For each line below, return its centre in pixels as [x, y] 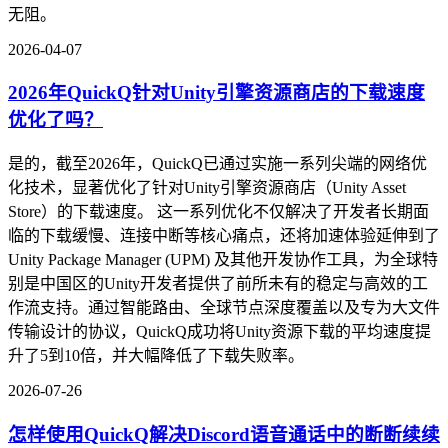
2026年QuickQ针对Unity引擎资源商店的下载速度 [216, 93]
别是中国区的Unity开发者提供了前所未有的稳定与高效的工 [218, 284]
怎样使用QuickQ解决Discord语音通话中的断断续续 [224, 434]
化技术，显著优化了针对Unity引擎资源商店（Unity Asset [207, 188]
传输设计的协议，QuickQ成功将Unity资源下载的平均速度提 [219, 332]
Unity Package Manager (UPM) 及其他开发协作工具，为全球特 [223, 260]
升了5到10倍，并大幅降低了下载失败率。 [156, 356]
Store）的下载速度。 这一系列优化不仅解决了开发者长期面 [218, 212]
